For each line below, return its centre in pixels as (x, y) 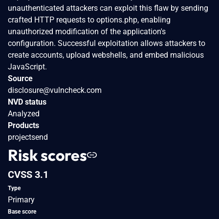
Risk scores (47, 155)
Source (20, 78)
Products (23, 125)
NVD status (27, 102)
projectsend (28, 137)
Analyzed (24, 113)
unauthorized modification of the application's (87, 31)
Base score (22, 211)
